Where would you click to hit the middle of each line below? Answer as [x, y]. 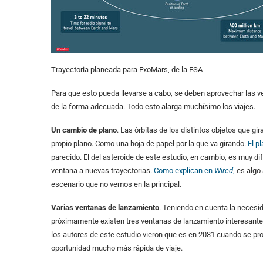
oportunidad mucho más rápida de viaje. [118, 248]
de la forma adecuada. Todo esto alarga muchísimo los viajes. [154, 107]
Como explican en [184, 171]
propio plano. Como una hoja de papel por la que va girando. [149, 144]
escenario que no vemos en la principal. [117, 184]
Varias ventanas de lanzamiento [105, 208]
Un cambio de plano [84, 130]
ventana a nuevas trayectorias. [102, 171]
